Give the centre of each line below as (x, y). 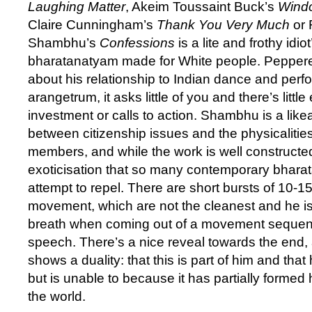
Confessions (137, 43)
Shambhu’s (64, 43)
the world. (60, 297)
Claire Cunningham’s (92, 25)
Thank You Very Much (223, 25)
